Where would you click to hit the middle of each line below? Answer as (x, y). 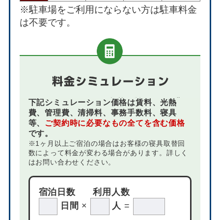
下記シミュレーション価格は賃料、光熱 (103, 102)
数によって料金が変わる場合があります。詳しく (108, 152)
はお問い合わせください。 (72, 162)
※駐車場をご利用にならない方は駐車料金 (108, 9)
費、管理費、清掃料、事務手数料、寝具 (103, 112)
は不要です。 (47, 22)
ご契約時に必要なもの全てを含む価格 (115, 123)
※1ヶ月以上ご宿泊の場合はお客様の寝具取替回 (107, 143)
